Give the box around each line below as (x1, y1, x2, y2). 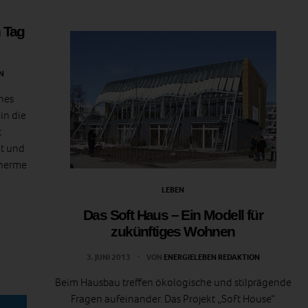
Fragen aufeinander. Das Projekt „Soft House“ (71, 291, 275, 307)
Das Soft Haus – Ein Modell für (83, 207, 263, 223)
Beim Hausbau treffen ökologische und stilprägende (54, 275, 291, 290)
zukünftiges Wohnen (111, 223, 235, 240)
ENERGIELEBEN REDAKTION (163, 252, 260, 263)
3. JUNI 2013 (86, 252, 132, 263)
